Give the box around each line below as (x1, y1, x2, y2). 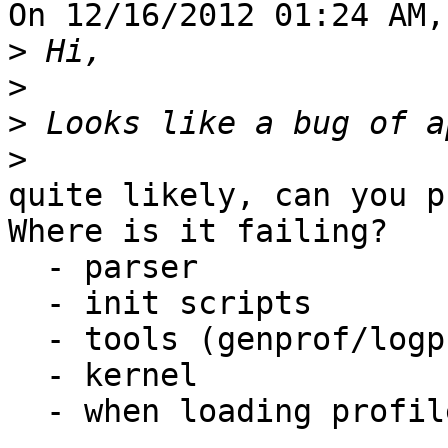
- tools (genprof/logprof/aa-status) (8, 321, 46, 358)
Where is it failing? (8, 213, 388, 250)
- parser (8, 249, 46, 286)
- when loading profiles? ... (8, 393, 46, 430)
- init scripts (8, 285, 46, 322)
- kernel (8, 357, 46, 394)
